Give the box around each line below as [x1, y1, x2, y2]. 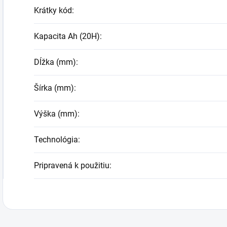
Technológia [34, 135, 78, 145]
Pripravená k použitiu [34, 161, 109, 171]
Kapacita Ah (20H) [34, 31, 100, 42]
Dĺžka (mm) [34, 57, 76, 67]
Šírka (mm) [34, 83, 74, 93]
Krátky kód [34, 6, 72, 16]
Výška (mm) [34, 109, 78, 119]
